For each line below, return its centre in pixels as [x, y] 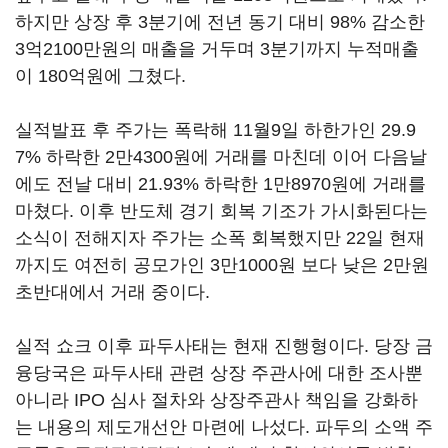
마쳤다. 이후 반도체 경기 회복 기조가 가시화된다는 [221, 211]
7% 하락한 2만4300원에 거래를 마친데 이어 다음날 [221, 157]
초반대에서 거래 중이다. [112, 292]
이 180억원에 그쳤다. [100, 76]
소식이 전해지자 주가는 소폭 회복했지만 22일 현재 [220, 238]
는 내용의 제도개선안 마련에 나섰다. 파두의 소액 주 [224, 427]
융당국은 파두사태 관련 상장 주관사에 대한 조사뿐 [219, 373]
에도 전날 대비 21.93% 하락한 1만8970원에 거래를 [220, 184]
